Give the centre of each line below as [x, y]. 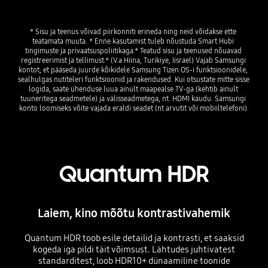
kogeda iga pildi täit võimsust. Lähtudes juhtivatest [134, 249]
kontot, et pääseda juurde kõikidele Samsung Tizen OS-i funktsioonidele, [133, 70]
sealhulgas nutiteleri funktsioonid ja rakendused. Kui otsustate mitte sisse [133, 80]
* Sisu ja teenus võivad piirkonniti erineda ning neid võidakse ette [133, 32]
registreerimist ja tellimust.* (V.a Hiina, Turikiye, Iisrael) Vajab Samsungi [133, 60]
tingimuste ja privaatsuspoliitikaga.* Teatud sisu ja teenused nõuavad [133, 51]
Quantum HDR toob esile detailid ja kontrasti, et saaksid [134, 238]
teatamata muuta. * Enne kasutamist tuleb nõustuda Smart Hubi [133, 41]
